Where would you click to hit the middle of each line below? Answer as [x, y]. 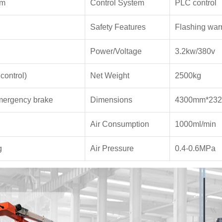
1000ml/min [195, 124]
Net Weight [110, 76]
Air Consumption [119, 124]
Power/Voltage [116, 51]
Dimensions [111, 100]
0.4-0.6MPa [195, 148]
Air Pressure [112, 148]
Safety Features [118, 27]
